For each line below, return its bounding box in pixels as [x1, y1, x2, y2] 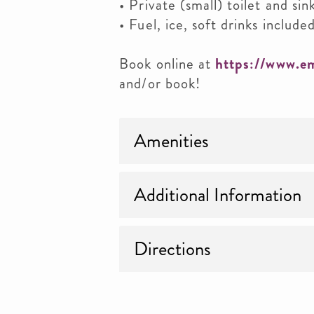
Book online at [119, 53, 216, 74]
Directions [134, 235, 212, 262]
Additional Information [134, 182, 302, 208]
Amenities [134, 128, 210, 154]
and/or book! [119, 73, 200, 94]
